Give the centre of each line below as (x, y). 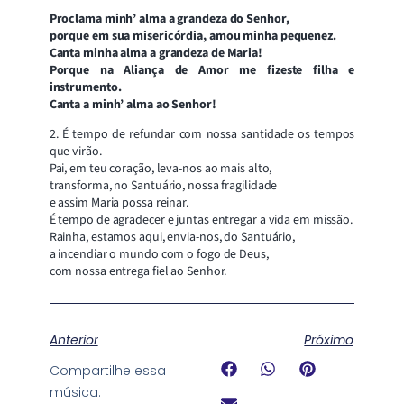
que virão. (75, 152)
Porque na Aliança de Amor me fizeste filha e (202, 71)
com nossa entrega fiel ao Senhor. (138, 272)
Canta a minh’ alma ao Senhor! (133, 105)
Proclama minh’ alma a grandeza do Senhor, (169, 19)
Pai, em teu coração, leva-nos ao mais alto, (161, 169)
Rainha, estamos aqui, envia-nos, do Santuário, (172, 238)
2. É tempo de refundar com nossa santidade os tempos (202, 135)
